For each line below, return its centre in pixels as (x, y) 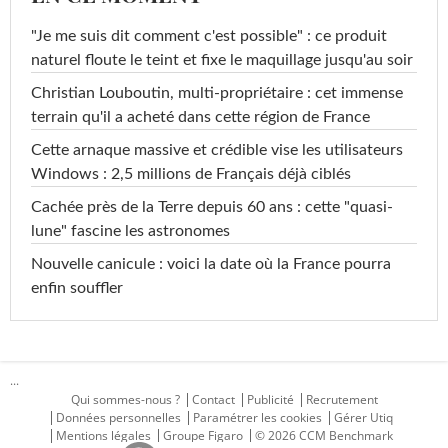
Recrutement (341, 400)
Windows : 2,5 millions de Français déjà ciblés (191, 174)
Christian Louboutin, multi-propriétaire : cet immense (217, 93)
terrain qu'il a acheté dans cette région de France (200, 117)
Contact (213, 400)
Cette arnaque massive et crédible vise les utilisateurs (217, 150)
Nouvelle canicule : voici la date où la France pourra (211, 264)
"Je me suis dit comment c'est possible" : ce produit (209, 36)
